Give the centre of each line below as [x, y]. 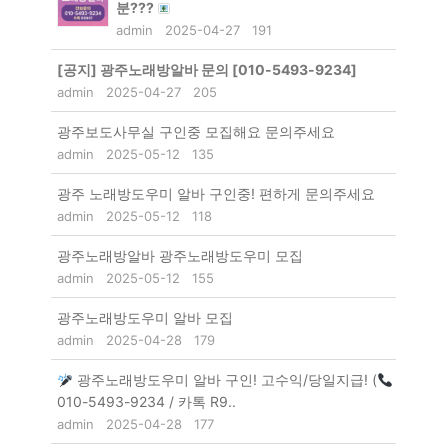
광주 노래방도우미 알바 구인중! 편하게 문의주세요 [216, 194]
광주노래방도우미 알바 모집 [145, 318]
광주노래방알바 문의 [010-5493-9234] [229, 70]
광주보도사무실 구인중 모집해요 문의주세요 [196, 132]
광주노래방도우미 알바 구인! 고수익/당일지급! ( [225, 380]
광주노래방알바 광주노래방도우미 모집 [180, 256]
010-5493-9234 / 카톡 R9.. [147, 402]
